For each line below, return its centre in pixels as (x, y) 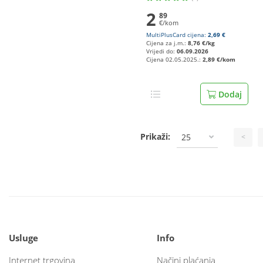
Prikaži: (155, 136)
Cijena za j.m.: (167, 43)
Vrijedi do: (161, 51)
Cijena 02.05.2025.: (174, 60)
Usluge (23, 238)
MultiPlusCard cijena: (177, 35)
